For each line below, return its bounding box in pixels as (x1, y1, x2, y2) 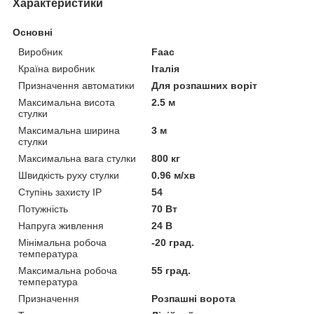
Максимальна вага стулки (18, 153, 136, 165)
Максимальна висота (18, 97, 115, 109)
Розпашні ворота (151, 293, 236, 305)
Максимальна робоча (18, 265, 117, 277)
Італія (151, 63, 180, 75)
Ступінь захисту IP (18, 186, 102, 198)
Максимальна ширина (18, 125, 120, 137)
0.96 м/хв (151, 170, 196, 182)
